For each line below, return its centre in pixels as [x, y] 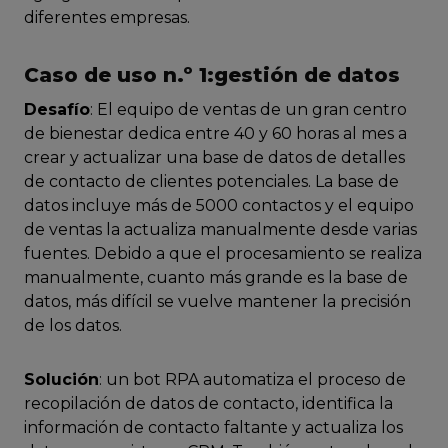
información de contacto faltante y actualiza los [213, 428]
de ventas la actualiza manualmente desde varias [220, 230]
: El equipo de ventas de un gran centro [248, 110]
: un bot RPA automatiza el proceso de [252, 380]
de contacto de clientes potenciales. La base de [211, 182]
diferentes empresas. [107, 18]
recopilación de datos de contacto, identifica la [208, 404]
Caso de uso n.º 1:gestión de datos [212, 75]
